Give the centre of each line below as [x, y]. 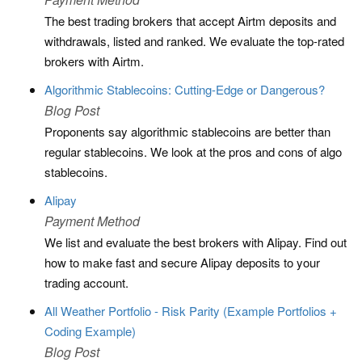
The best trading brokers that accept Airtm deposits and [190, 21]
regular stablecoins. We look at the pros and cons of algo [193, 152]
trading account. [86, 282]
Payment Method [92, 221]
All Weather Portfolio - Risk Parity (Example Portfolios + [191, 311]
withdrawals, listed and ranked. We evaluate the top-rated [194, 41]
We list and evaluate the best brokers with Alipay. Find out [196, 242]
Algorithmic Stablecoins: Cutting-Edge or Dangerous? [185, 89]
